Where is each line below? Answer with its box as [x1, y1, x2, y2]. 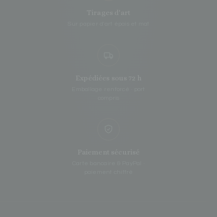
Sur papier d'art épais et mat [67, 21, 150, 28]
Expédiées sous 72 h [76, 74, 141, 83]
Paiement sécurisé [77, 148, 140, 157]
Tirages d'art [87, 8, 130, 17]
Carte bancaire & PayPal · [72, 160, 145, 167]
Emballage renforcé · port [72, 86, 145, 93]
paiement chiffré [84, 169, 133, 176]
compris [97, 95, 120, 102]
